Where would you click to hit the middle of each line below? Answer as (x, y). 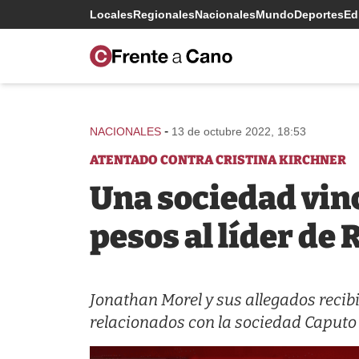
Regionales (164, 14)
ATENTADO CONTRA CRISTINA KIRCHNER (218, 160)
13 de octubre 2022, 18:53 (239, 131)
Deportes (319, 14)
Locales (111, 14)
